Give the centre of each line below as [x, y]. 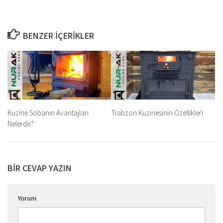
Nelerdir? [21, 123]
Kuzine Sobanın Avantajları [48, 112]
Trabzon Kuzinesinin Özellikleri [157, 112]
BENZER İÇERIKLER [58, 36]
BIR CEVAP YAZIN [40, 168]
